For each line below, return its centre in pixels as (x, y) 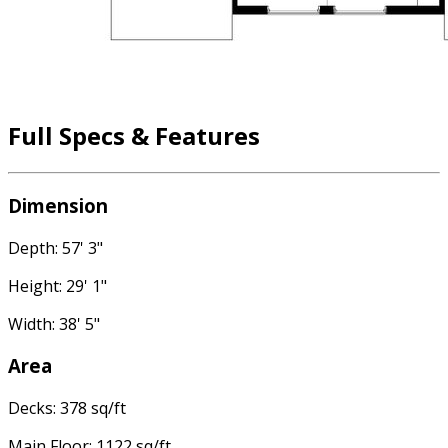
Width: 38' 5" (54, 323)
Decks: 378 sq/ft (67, 408)
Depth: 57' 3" (55, 247)
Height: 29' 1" (57, 285)
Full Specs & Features (134, 136)
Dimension (58, 205)
